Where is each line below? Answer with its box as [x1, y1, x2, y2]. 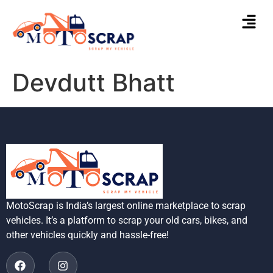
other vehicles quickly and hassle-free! [6, 229, 169, 241]
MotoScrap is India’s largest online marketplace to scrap [6, 200, 246, 212]
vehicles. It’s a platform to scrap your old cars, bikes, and [6, 214, 247, 227]
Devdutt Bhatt [12, 67, 175, 97]
